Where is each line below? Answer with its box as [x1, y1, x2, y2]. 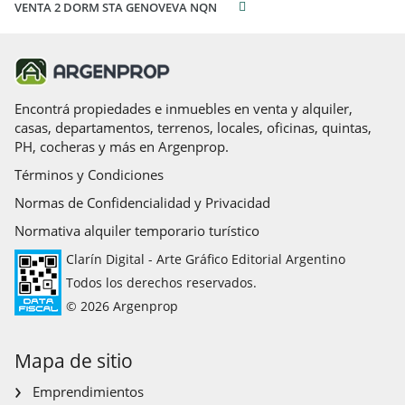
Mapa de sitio [14, 348, 133, 373]
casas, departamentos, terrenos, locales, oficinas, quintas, [14, 118, 372, 137]
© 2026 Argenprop [66, 297, 178, 315]
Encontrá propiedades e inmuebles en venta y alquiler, [14, 99, 353, 118]
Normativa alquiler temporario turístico [14, 221, 259, 240]
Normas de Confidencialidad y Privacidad [14, 193, 270, 212]
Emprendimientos [33, 382, 144, 400]
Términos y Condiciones [14, 165, 164, 184]
